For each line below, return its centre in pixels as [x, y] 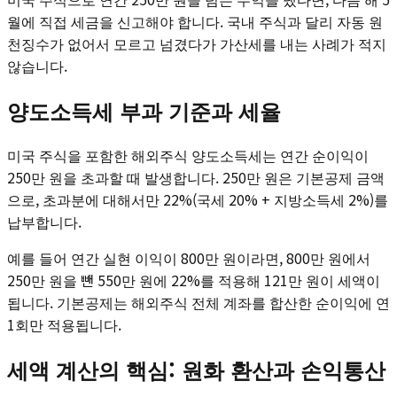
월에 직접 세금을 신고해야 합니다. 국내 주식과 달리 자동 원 [195, 21]
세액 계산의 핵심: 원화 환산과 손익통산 [196, 369]
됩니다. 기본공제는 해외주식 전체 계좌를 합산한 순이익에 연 [198, 302]
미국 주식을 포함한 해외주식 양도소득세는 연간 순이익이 [188, 155]
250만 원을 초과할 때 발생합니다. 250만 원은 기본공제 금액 [196, 177]
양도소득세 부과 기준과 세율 [144, 110]
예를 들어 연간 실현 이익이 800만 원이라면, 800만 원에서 [189, 257]
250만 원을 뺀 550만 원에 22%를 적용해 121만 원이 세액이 [194, 280]
